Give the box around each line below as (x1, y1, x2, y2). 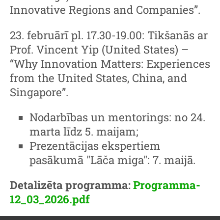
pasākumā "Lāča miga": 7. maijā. (29, 153, 195, 167)
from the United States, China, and (10, 70, 187, 85)
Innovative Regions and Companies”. (10, 2, 200, 17)
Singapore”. (10, 84, 68, 99)
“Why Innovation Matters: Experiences (10, 56, 210, 71)
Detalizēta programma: (10, 178, 133, 192)
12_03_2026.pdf (10, 192, 90, 207)
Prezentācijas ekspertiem (29, 138, 161, 153)
